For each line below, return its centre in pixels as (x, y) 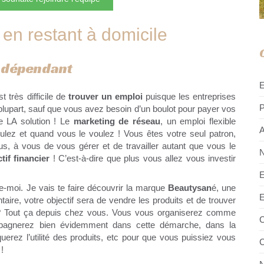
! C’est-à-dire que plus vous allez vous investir (143, 158)
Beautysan (189, 187)
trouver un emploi (105, 96)
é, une (223, 187)
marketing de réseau (117, 121)
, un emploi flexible (198, 121)
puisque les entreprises (191, 96)
